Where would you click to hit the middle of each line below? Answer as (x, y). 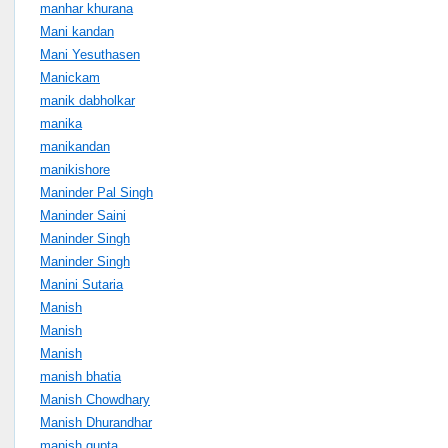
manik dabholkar (87, 100)
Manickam (70, 77)
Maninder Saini (83, 215)
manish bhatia (80, 376)
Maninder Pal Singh (96, 192)
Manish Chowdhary (95, 399)
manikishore (75, 169)
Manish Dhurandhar (96, 422)
